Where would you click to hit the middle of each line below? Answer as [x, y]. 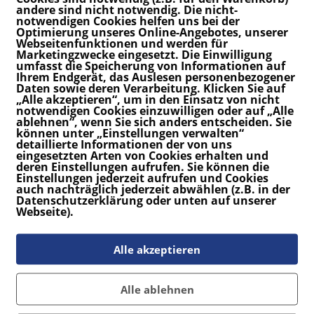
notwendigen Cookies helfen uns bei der [128, 20]
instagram [50, 275]
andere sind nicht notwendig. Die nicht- [127, 9]
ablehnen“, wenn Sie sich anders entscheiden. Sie [154, 121]
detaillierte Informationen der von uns [124, 144]
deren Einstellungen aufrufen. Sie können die [143, 166]
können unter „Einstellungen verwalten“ [130, 132]
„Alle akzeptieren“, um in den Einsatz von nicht [148, 99]
